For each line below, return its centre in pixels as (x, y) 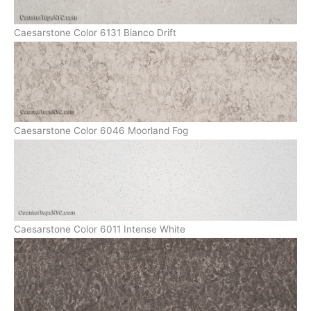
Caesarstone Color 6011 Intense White (100, 229)
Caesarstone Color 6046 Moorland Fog (101, 131)
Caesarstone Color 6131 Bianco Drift (95, 32)
